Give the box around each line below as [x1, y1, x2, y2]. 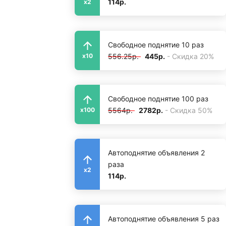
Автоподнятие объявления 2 [108, 148, 205, 157]
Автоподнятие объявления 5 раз [108, 214, 219, 223]
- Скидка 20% [167, 51, 214, 61]
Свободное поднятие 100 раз [108, 94, 208, 103]
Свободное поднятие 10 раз [108, 40, 204, 49]
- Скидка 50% [165, 105, 212, 115]
